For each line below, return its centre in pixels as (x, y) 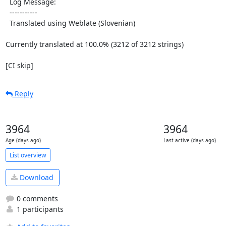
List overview (28, 155)
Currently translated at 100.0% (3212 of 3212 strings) (94, 44)
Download (36, 178)
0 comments (36, 198)
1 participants (39, 209)
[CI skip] (19, 65)
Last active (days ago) (190, 140)
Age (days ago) (23, 140)
